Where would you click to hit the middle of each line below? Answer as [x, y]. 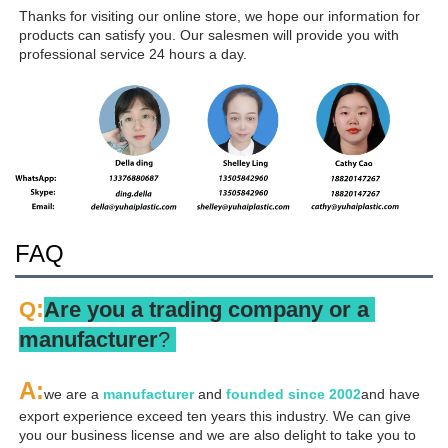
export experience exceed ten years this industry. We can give [215, 415]
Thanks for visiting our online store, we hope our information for [219, 15]
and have [390, 393]
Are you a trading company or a [206, 309]
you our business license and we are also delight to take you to [217, 434]
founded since [277, 393]
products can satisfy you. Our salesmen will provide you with [209, 34]
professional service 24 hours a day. [133, 53]
